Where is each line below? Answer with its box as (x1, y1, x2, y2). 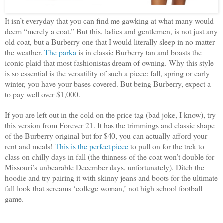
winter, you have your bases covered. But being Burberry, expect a (5, 78, 211, 89)
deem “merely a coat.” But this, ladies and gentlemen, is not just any (5, 25, 218, 36)
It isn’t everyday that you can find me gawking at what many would (5, 15, 214, 26)
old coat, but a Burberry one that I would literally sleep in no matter (5, 36, 215, 47)
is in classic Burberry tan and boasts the (76, 46, 202, 57)
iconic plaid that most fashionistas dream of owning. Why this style (5, 57, 214, 68)
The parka (44, 46, 76, 57)
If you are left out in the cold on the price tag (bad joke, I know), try (5, 109, 216, 120)
